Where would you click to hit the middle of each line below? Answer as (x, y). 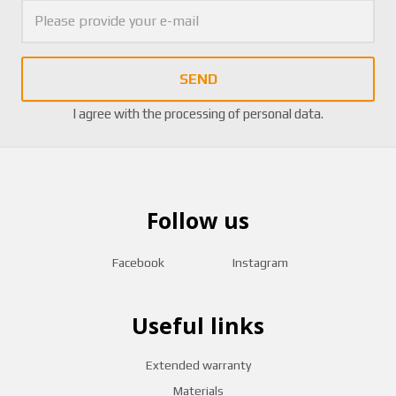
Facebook (137, 263)
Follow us (198, 221)
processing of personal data (243, 114)
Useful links (198, 325)
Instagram (260, 263)
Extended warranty (198, 365)
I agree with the (118, 114)
